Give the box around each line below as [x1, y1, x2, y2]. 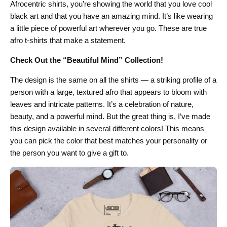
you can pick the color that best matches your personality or [10, 136, 207, 145]
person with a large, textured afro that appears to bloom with [10, 87, 207, 96]
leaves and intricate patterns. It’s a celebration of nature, [10, 99, 194, 108]
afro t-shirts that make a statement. [10, 35, 126, 45]
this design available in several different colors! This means [10, 124, 204, 133]
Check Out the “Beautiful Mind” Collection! [10, 55, 163, 64]
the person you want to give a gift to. [10, 148, 129, 157]
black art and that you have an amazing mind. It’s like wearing [10, 11, 213, 20]
